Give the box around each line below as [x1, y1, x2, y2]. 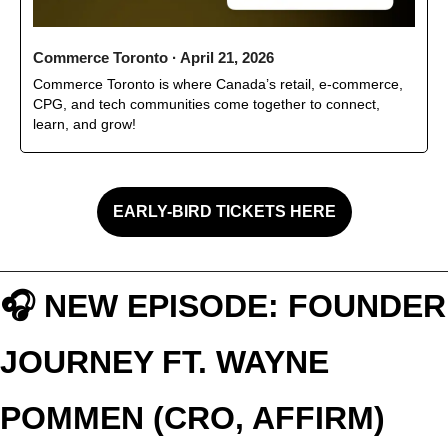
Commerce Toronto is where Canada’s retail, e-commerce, [33, 76, 403, 93]
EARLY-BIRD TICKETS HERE [112, 203, 336, 221]
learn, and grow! [33, 116, 136, 133]
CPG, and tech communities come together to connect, [33, 96, 380, 113]
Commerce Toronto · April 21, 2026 [33, 49, 274, 67]
